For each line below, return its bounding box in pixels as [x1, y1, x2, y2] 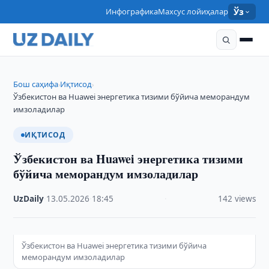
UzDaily [13, 193, 44, 204]
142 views [217, 193, 256, 204]
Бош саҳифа [13, 79, 59, 89]
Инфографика [106, 6, 159, 17]
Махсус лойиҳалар [158, 6, 229, 17]
